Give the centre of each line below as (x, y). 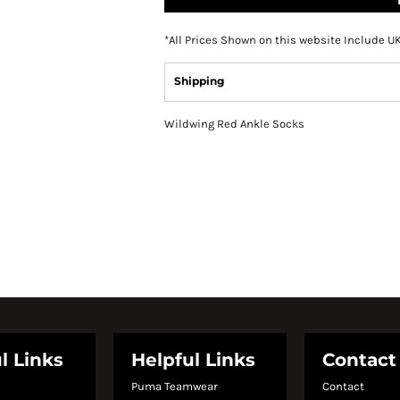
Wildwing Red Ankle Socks (234, 123)
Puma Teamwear (174, 386)
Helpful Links (193, 359)
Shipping (199, 80)
